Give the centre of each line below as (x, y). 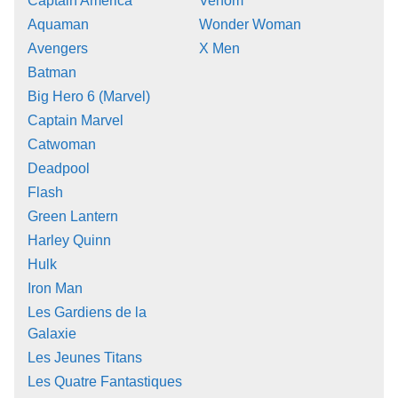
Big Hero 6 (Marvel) (89, 96)
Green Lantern (73, 216)
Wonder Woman (250, 24)
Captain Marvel (76, 120)
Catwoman (62, 144)
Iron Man (55, 288)
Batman (52, 72)
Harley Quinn (69, 240)
